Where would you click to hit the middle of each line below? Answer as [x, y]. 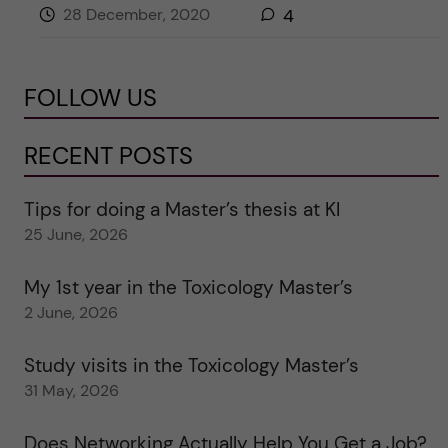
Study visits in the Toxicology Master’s [191, 366]
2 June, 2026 [70, 313]
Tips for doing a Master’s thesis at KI [181, 210]
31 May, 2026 [71, 391]
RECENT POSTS [108, 156]
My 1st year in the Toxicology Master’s [188, 288]
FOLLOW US [90, 98]
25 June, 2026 [75, 235]
